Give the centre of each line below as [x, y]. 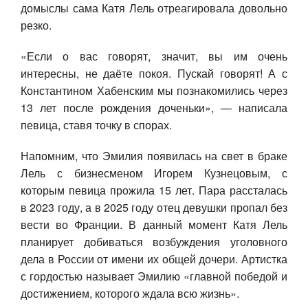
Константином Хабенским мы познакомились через [154, 90]
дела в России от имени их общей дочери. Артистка [154, 258]
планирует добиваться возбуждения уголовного [154, 241]
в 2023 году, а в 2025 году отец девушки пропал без [154, 207]
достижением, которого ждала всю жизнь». [130, 293]
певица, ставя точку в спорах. [96, 124]
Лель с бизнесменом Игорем [113, 173]
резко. [36, 25]
